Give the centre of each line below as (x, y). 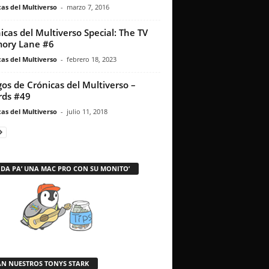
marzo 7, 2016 (88, 7)
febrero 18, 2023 (91, 59)
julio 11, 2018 (87, 112)
